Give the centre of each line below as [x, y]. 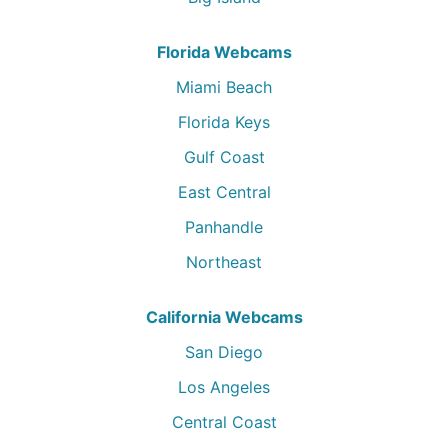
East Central [224, 192]
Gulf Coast [224, 157]
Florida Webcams [224, 52]
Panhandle [224, 227]
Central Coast [224, 422]
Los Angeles [224, 387]
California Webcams [224, 317]
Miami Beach [224, 87]
